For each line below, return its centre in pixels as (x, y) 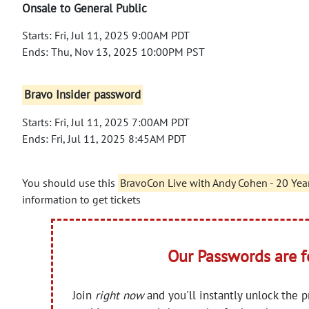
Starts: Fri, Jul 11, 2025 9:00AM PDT (106, 35)
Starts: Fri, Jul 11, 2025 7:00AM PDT (106, 122)
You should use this (70, 182)
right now (120, 295)
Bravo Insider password (83, 95)
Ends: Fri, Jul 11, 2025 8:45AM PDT (104, 138)
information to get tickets (81, 199)
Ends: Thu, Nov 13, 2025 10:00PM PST (113, 51)
